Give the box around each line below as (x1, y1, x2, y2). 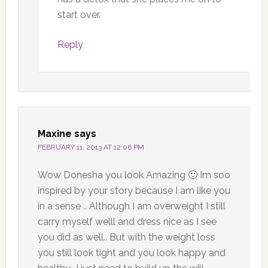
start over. (57, 8, 100, 20)
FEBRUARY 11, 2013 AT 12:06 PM (37, 142, 144, 151)
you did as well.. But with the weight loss (37, 231, 215, 243)
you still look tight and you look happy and (37, 246, 226, 258)
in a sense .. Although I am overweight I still (37, 200, 226, 212)
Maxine (37, 127, 72, 139)
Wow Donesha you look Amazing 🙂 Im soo (37, 169, 230, 181)
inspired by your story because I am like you (37, 184, 230, 196)
